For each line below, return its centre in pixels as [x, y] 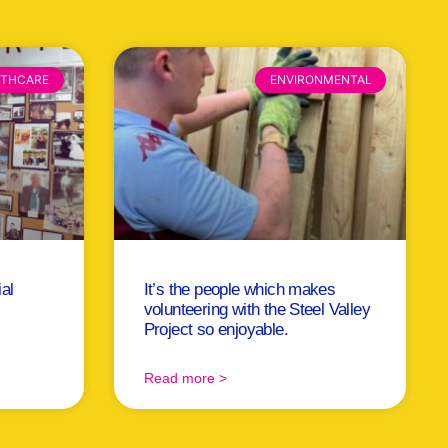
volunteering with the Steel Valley [257, 310]
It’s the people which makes [239, 290]
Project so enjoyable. [215, 330]
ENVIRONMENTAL [320, 80]
